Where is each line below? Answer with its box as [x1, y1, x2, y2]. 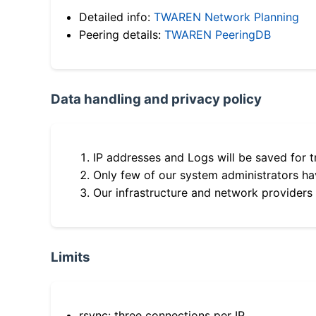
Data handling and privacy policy [51, 91, 262, 108]
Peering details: [79, 28, 164, 42]
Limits [51, 249, 90, 266]
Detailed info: [79, 10, 154, 25]
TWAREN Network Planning [154, 10, 299, 25]
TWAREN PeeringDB [164, 28, 271, 42]
